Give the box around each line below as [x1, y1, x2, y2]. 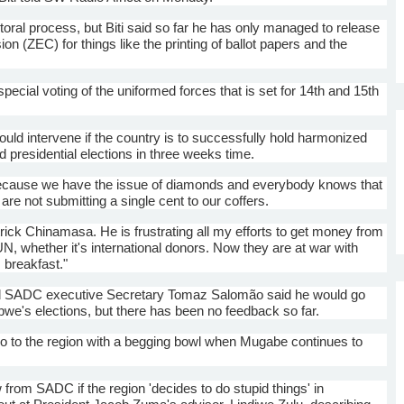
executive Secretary [42, 286, 169, 302]
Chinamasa [25, 223, 94, 239]
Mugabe [240, 333, 289, 349]
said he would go [263, 286, 366, 302]
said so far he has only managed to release [124, 19, 381, 35]
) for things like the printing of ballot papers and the [54, 35, 348, 51]
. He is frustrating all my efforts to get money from [93, 223, 384, 239]
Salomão [211, 286, 264, 302]
